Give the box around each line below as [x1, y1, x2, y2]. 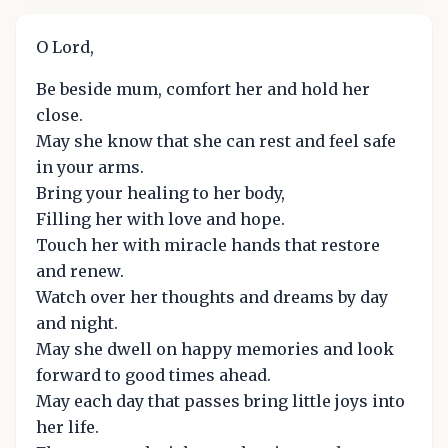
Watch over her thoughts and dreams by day [36, 286, 388, 307]
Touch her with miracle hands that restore [36, 234, 380, 255]
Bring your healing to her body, [36, 182, 285, 203]
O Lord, [36, 36, 94, 57]
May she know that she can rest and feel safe [36, 130, 396, 151]
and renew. [36, 260, 124, 281]
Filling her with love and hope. [36, 208, 285, 229]
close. [36, 104, 83, 125]
